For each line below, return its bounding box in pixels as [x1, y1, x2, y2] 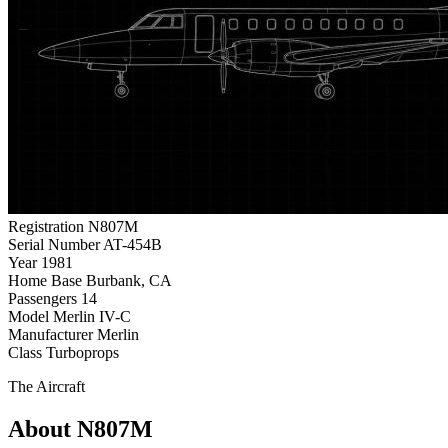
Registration [8, 217, 84, 235]
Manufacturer [8, 325, 93, 343]
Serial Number [8, 235, 100, 253]
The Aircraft [8, 377, 85, 395]
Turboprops [46, 343, 119, 361]
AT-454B [103, 235, 162, 253]
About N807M [8, 415, 153, 442]
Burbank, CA [86, 271, 172, 289]
